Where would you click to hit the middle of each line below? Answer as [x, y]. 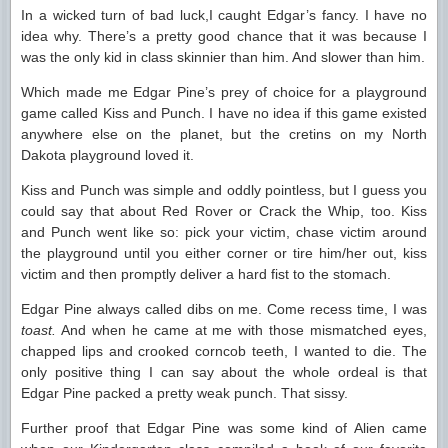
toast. [38, 330]
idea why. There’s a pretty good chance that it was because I [224, 36]
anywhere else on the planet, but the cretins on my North [224, 134]
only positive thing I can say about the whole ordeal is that [224, 372]
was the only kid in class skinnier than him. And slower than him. [223, 57]
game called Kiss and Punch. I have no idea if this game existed [224, 113]
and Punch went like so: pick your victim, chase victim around [224, 232]
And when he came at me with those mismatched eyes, [241, 330]
